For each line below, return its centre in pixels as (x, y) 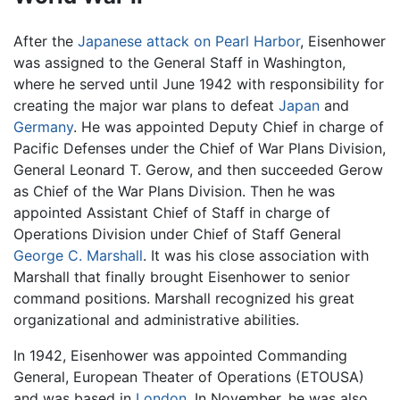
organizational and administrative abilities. (156, 319)
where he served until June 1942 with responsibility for (199, 83)
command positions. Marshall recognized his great (184, 298)
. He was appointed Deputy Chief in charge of (229, 126)
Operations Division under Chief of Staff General (177, 233)
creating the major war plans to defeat (146, 105)
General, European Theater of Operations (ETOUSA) (189, 376)
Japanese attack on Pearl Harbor (189, 41)
